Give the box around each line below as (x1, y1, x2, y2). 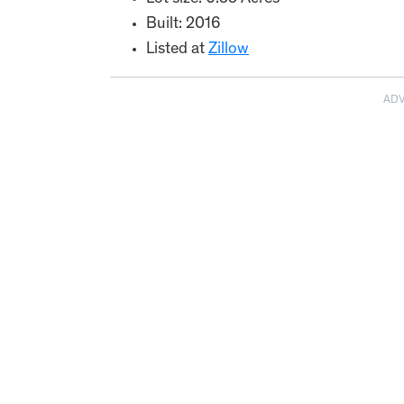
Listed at (146, 41, 208, 58)
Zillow (208, 41, 249, 58)
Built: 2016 (146, 16, 220, 32)
